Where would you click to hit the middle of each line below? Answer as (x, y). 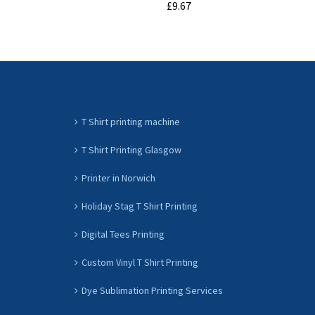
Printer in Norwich (118, 178)
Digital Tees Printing (123, 234)
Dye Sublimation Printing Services (152, 290)
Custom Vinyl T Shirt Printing (140, 262)
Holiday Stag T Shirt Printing (140, 206)
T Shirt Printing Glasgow (131, 150)
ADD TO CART (179, 36)
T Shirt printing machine (131, 122)
